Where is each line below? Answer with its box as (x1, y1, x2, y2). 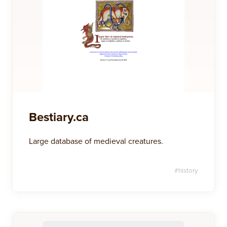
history (178, 166, 198, 175)
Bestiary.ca (29, 108, 89, 126)
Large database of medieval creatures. (29, 135, 163, 146)
